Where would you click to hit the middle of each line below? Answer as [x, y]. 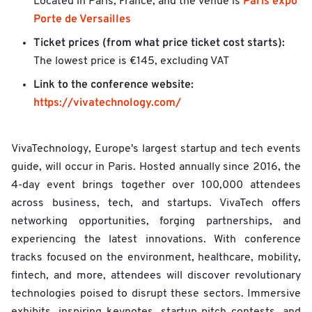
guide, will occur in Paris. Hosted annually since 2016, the [156, 167]
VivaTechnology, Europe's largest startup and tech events [156, 149]
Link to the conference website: [114, 85]
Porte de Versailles [82, 19]
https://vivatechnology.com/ [107, 103]
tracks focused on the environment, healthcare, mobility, [156, 257]
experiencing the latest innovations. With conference [156, 239]
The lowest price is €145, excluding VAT [131, 61]
